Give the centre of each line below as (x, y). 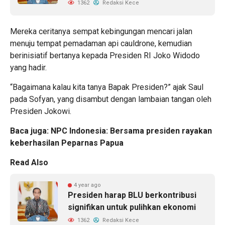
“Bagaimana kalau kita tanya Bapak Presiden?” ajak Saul (107, 87)
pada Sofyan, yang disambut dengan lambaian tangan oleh (111, 99)
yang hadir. (28, 67)
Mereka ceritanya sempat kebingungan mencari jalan (101, 31)
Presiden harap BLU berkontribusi (132, 195)
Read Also (29, 162)
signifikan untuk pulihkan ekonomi (132, 207)
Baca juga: (30, 131)
